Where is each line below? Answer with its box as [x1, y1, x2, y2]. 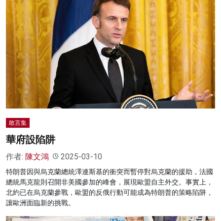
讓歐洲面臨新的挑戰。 [6, 198, 75, 207]
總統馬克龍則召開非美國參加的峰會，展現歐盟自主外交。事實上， [6, 178, 213, 186]
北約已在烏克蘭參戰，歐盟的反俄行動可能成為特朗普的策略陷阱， [6, 188, 213, 196]
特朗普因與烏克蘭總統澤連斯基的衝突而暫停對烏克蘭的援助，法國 [6, 167, 213, 176]
